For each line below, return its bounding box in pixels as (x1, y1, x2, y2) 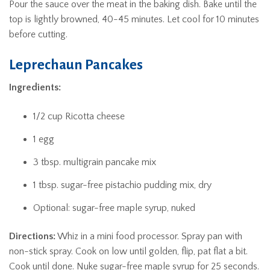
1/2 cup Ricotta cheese (33, 111, 125, 122)
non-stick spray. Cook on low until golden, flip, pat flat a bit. (9, 246, 248, 257)
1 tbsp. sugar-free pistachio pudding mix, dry (33, 180, 212, 190)
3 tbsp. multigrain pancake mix (33, 157, 156, 168)
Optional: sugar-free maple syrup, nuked (33, 202, 195, 213)
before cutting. (9, 28, 67, 40)
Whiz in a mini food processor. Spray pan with (55, 231, 242, 242)
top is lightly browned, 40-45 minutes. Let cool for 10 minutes (9, 13, 259, 25)
